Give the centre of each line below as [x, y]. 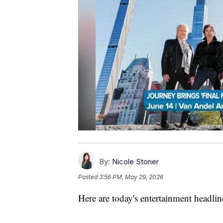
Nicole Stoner [135, 161]
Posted [89, 177]
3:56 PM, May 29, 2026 [131, 177]
